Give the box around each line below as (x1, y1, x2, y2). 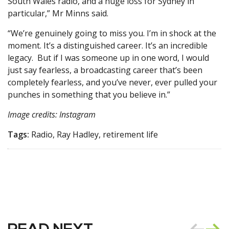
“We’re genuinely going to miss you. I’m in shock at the (8, 28, 216, 39)
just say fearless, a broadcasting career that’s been (8, 64, 202, 76)
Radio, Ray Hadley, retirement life (29, 129, 158, 141)
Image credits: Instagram (8, 109, 100, 121)
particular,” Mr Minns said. (8, 8, 108, 19)
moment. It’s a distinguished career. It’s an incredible (8, 40, 208, 52)
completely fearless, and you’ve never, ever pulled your (8, 77, 217, 88)
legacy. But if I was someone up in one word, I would (8, 52, 209, 64)
